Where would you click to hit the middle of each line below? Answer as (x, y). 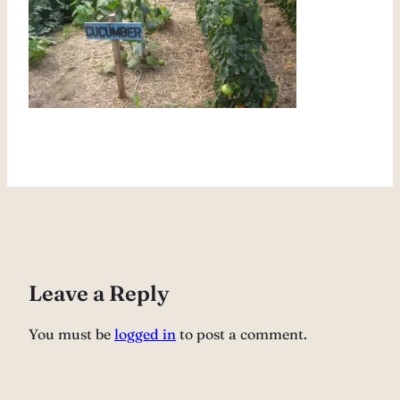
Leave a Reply (99, 293)
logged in (145, 334)
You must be (71, 334)
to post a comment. (242, 334)
